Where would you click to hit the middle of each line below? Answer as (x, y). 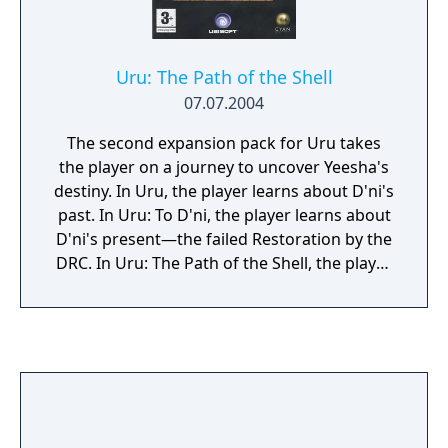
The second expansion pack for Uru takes (224, 143)
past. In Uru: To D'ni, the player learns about (224, 215)
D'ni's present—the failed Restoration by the (224, 239)
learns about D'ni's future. (224, 287)
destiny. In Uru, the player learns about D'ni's (85, 191)
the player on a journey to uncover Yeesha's (224, 167)
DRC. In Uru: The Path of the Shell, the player (224, 263)
